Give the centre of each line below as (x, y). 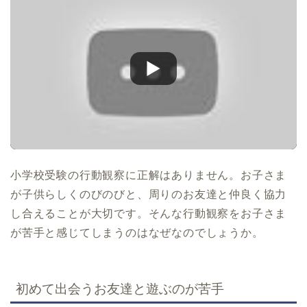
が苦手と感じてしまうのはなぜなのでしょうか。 (137, 232)
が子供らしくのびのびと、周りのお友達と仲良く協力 (149, 194)
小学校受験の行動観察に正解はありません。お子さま (149, 175)
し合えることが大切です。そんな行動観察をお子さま (149, 213)
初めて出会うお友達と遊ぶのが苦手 (120, 289)
